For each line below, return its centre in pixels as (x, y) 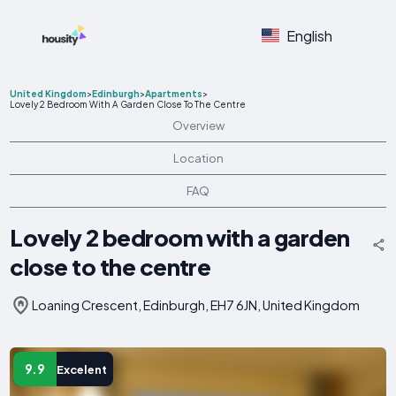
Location (198, 158)
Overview (198, 126)
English (309, 35)
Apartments (174, 94)
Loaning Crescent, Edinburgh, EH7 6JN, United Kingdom (196, 305)
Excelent (81, 369)
